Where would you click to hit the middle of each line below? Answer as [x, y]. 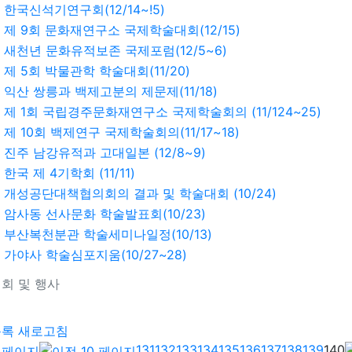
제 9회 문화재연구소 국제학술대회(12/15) [122, 30]
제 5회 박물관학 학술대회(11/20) [97, 71]
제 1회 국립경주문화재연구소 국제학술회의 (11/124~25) [163, 112]
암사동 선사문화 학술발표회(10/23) [105, 214]
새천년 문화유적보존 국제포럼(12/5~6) [115, 50]
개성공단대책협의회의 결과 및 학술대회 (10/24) [140, 193]
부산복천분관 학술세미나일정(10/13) [108, 234]
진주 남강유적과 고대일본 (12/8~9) [105, 152]
